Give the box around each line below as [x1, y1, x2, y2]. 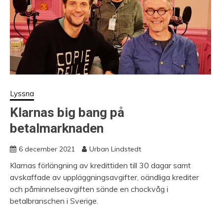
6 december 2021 [19, 145, 75, 154]
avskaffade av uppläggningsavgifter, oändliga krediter [10, 172, 199, 183]
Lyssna [10, 89, 34, 99]
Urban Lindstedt [89, 145, 141, 154]
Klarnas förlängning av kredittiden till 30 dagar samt [10, 160, 191, 171]
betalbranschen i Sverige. [10, 196, 98, 206]
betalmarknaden [10, 121, 104, 136]
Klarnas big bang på [10, 105, 124, 120]
